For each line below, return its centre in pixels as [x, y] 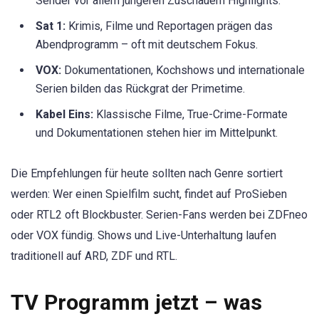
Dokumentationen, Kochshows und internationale [183, 70]
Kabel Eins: [64, 115]
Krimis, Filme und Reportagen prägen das [169, 26]
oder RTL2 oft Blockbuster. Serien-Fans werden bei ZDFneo [159, 214]
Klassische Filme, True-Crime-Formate [190, 115]
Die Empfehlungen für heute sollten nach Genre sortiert [147, 173]
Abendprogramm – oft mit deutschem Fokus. [147, 45]
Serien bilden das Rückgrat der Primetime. [140, 89]
